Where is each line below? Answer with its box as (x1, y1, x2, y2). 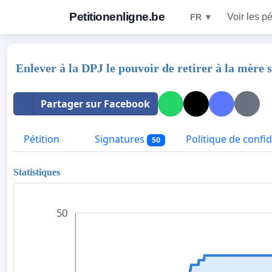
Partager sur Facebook (41, 97, 150, 110)
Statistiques (13, 166, 60, 177)
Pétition (24, 132, 59, 146)
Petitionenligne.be (69, 10, 165, 23)
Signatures (92, 132, 147, 146)
